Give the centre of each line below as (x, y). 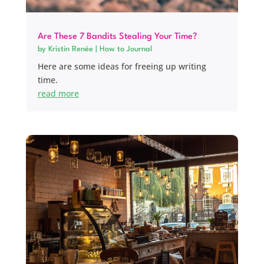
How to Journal (126, 49)
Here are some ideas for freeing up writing (122, 66)
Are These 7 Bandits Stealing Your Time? (117, 37)
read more (58, 93)
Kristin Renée (70, 49)
